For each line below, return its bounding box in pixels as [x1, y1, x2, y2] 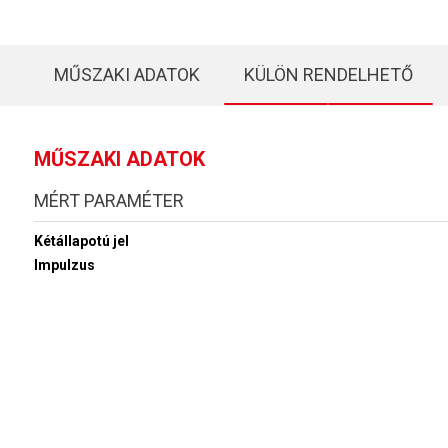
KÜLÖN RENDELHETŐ [243, 64, 413, 85]
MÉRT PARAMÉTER [33, 190, 184, 211]
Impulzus [33, 257, 95, 273]
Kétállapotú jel [33, 233, 129, 249]
